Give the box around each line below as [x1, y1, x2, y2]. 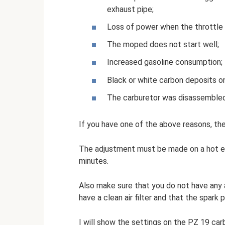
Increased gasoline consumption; [107, 57, 222, 67]
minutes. [79, 156, 108, 166]
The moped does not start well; [107, 40, 219, 50]
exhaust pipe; [107, 4, 154, 14]
